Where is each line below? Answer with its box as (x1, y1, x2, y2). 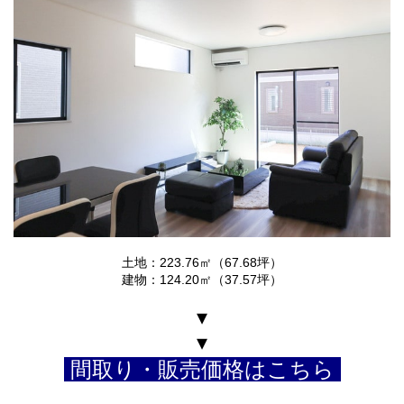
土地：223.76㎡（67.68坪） (122, 255, 282, 270)
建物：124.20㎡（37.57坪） (122, 272, 282, 287)
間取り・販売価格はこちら (63, 357, 341, 381)
